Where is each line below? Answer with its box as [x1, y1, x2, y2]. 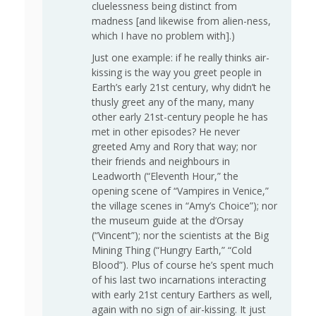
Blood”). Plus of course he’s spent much [92, 258, 274, 272]
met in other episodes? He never [92, 125, 240, 139]
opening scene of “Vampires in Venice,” [92, 184, 269, 198]
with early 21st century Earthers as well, [92, 288, 272, 302]
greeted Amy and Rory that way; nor [92, 140, 257, 154]
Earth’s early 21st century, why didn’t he [92, 80, 271, 95]
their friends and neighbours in [92, 154, 230, 169]
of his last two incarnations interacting [92, 273, 266, 287]
